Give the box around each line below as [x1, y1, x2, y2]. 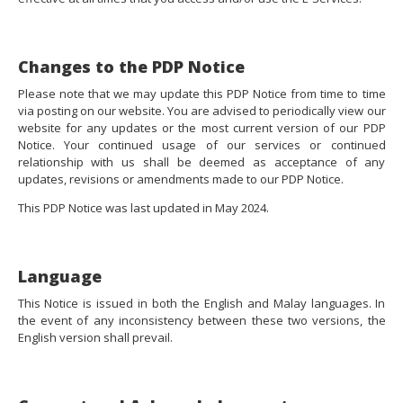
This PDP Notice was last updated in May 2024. [17, 199, 269, 216]
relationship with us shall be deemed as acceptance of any [17, 153, 386, 170]
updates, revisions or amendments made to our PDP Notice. [17, 170, 344, 187]
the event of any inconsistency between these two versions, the [17, 311, 386, 328]
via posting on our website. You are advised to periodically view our [17, 102, 386, 119]
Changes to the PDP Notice [17, 55, 245, 77]
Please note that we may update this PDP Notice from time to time [17, 85, 386, 102]
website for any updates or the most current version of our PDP [17, 119, 386, 136]
